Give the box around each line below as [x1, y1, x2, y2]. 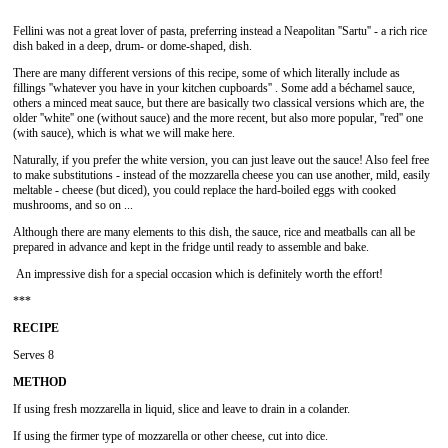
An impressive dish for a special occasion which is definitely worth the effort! [13, 267, 383, 281]
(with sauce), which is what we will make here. [13, 126, 241, 140]
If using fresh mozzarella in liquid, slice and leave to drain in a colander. [13, 402, 350, 416]
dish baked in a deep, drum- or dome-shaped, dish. [13, 39, 252, 53]
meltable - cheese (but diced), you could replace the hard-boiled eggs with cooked [13, 183, 396, 197]
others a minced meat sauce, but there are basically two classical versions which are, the [13, 96, 424, 110]
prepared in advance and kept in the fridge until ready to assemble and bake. [13, 240, 369, 254]
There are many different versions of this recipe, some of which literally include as [13, 66, 400, 80]
